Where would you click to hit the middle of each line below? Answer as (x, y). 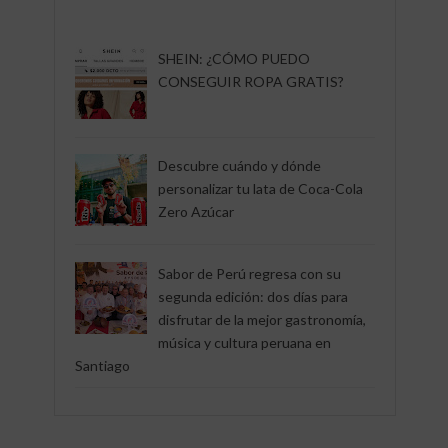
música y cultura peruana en (244, 343)
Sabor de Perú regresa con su (249, 274)
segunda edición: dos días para (252, 297)
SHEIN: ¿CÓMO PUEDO (233, 58)
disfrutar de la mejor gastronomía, (261, 320)
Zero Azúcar (195, 212)
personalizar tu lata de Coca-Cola (260, 189)
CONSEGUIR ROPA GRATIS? (250, 81)
